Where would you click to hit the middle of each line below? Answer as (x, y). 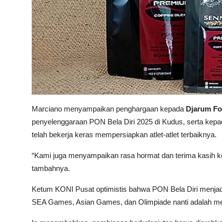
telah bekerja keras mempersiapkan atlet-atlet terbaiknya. (124, 134)
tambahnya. (51, 168)
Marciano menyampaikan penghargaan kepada (109, 109)
